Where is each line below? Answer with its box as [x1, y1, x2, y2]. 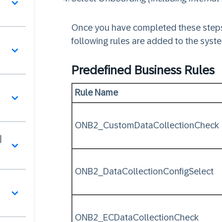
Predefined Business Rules [71, 63, 215, 77]
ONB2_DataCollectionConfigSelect [75, 166, 214, 176]
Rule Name [75, 88, 118, 98]
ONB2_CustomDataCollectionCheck [75, 120, 221, 130]
